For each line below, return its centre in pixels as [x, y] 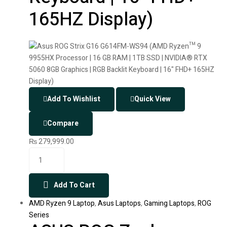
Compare [63, 124]
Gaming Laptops [169, 204]
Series [39, 215]
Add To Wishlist [74, 99]
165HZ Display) [91, 19]
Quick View [153, 99]
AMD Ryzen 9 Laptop [62, 204]
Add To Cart [74, 185]
